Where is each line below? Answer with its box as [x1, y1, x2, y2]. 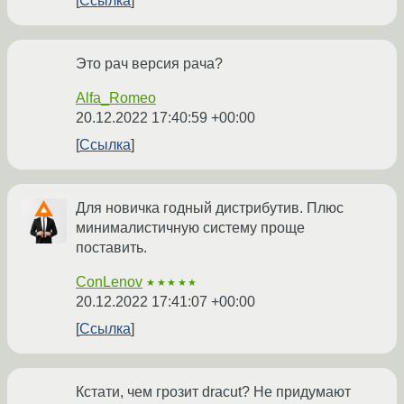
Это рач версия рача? [76, 56, 223, 72]
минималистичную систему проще [76, 220, 305, 236]
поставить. [76, 240, 147, 256]
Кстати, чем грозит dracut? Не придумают [76, 384, 351, 400]
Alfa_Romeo [76, 90, 156, 106]
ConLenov [76, 274, 142, 290]
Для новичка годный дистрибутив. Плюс [76, 200, 344, 216]
